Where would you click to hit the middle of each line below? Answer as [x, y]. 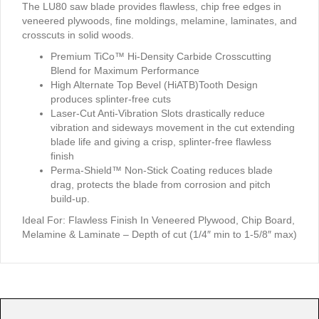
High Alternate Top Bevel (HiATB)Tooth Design [154, 85]
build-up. [70, 199]
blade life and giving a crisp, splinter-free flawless [161, 142]
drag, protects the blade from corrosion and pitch [161, 184]
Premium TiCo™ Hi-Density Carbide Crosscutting [161, 56]
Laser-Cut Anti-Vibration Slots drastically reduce [158, 113]
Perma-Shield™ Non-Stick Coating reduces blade [162, 170]
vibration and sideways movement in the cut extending [173, 127]
